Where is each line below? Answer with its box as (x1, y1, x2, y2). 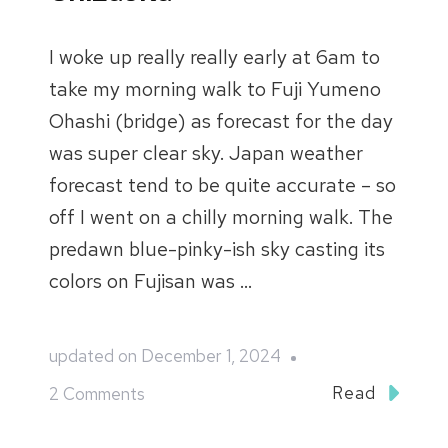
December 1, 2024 (141, 345, 281, 368)
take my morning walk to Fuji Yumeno (49, 75, 381, 102)
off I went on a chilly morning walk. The (49, 203, 393, 230)
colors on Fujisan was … (49, 267, 252, 294)
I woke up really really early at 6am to (49, 43, 380, 70)
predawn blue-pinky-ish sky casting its (49, 235, 385, 262)
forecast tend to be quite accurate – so (49, 171, 396, 198)
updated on (49, 345, 141, 368)
